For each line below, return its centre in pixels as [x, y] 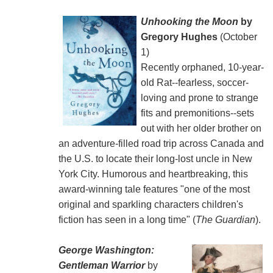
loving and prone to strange [199, 97]
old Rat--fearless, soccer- [194, 82]
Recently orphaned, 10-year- [202, 67]
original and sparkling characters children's [151, 204]
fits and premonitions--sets [197, 113]
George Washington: [106, 250]
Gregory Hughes [179, 37]
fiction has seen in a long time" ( [127, 219]
